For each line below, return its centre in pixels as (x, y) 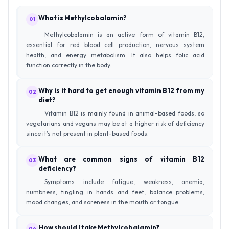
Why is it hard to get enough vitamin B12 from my (121, 90)
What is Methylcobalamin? (83, 18)
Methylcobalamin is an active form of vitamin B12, (124, 34)
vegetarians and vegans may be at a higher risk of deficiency (115, 123)
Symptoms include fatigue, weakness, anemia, (124, 181)
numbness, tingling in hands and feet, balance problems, (115, 192)
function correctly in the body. (69, 65)
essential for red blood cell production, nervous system (115, 44)
